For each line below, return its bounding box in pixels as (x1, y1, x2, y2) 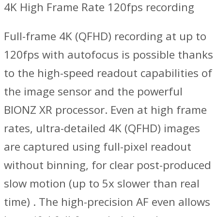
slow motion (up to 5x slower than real (4, 176, 200, 191)
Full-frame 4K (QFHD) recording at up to (4, 29, 206, 44)
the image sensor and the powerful (4, 84, 183, 99)
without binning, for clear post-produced (4, 157, 211, 173)
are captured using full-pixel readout (4, 139, 191, 155)
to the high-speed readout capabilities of (4, 65, 212, 81)
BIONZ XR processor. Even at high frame (4, 102, 207, 118)
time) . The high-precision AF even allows (4, 194, 210, 210)
